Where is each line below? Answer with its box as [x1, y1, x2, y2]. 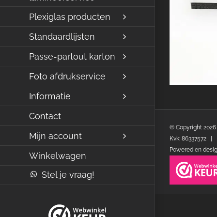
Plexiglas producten [29, 11, 110, 22]
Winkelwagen [29, 150, 86, 161]
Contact [29, 110, 61, 121]
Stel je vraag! [42, 170, 95, 180]
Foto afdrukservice [29, 71, 106, 81]
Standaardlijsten [29, 31, 95, 42]
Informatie [29, 91, 71, 101]
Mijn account [29, 130, 82, 141]
